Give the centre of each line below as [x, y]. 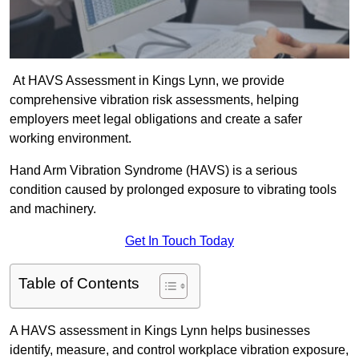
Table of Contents [79, 284]
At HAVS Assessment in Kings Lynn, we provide [147, 81]
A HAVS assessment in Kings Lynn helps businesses [160, 331]
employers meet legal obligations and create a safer [156, 119]
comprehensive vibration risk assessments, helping [154, 100]
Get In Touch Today [179, 241]
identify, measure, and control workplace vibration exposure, [179, 350]
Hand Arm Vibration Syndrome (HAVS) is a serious [153, 171]
